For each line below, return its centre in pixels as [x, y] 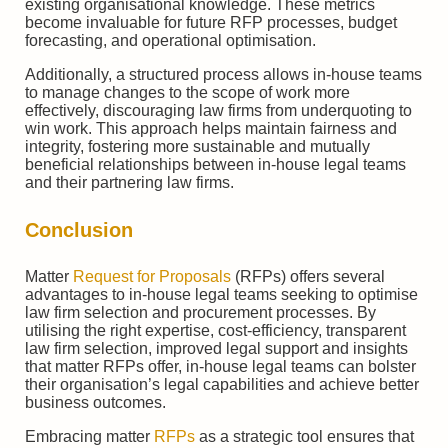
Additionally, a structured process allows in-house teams [223, 74]
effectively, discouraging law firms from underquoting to [218, 110]
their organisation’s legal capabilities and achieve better [222, 385]
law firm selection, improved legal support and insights [216, 349]
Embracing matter [89, 437]
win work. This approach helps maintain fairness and [211, 128]
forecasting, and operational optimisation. [170, 40]
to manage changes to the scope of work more [187, 92]
